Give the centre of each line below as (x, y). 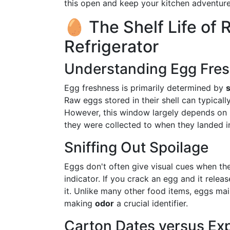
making (80, 203)
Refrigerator (111, 46)
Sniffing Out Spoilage (136, 147)
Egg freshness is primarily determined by (145, 88)
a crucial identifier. (151, 203)
